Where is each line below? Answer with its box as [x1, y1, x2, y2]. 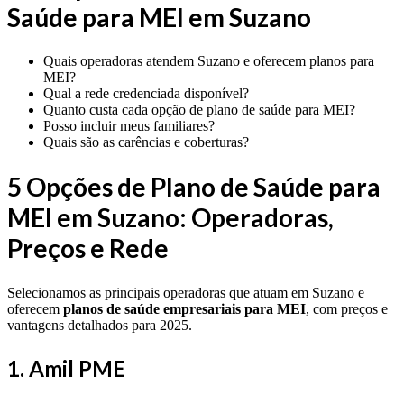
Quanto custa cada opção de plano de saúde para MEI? [43, 102, 355, 118]
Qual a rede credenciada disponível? [43, 86, 249, 102]
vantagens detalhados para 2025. [7, 317, 192, 333]
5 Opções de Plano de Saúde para [7, 171, 381, 203]
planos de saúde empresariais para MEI [63, 300, 306, 317]
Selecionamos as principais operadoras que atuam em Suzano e [7, 284, 364, 300]
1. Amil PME [7, 354, 125, 381]
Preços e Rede [7, 233, 169, 264]
